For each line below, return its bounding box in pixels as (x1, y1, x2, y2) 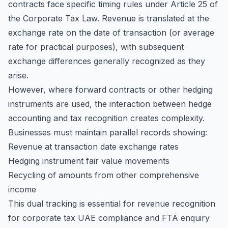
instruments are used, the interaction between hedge (8, 99, 212, 109)
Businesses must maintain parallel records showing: (8, 127, 207, 137)
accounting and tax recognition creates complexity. (8, 113, 205, 123)
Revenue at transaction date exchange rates (8, 141, 179, 152)
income (8, 184, 36, 194)
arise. (8, 70, 28, 80)
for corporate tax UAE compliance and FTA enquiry (8, 213, 210, 223)
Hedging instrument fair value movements (8, 156, 169, 166)
